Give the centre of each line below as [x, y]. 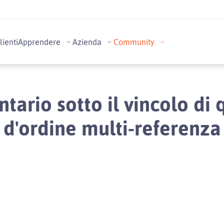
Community [134, 42]
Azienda [87, 42]
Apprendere [39, 42]
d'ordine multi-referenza [112, 128]
